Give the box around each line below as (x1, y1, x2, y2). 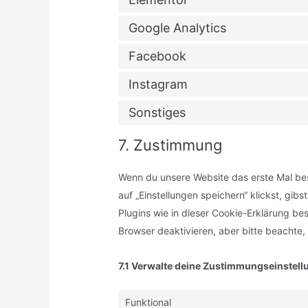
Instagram (129, 77, 188, 91)
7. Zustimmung (118, 135, 223, 154)
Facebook (129, 49, 187, 63)
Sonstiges (129, 105, 186, 120)
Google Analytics (129, 21, 227, 35)
